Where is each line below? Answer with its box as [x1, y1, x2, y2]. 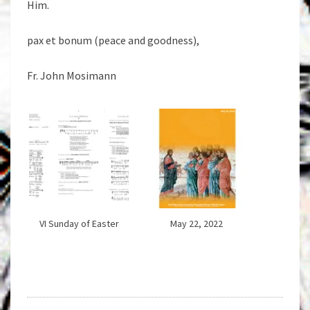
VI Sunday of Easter [39, 217, 119, 230]
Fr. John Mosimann [27, 69, 116, 82]
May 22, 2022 [170, 217, 223, 230]
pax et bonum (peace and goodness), [27, 33, 199, 47]
